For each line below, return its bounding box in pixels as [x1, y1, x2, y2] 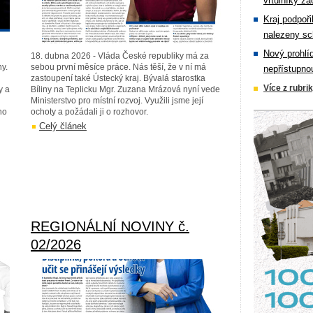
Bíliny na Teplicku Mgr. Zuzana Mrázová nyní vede [31, 85, 220, 94]
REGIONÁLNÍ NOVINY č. [31, 219, 189, 234]
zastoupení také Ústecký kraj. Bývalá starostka [31, 73, 205, 83]
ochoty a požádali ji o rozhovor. [31, 107, 148, 117]
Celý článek [39, 121, 87, 131]
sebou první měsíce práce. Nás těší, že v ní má [31, 62, 206, 72]
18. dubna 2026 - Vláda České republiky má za [31, 51, 209, 61]
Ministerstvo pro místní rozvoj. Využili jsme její [31, 96, 203, 105]
